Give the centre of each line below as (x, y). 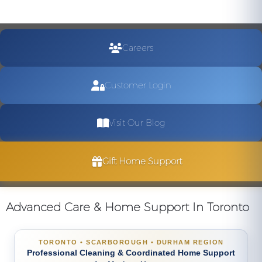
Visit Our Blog (137, 123)
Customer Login (138, 85)
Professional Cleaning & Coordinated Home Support (131, 253)
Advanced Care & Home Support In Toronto (127, 207)
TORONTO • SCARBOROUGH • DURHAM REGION (131, 242)
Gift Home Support (142, 161)
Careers (138, 48)
